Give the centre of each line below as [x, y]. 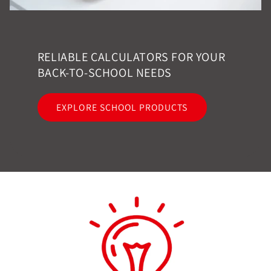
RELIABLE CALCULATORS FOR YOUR [131, 57]
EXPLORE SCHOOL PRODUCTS [122, 107]
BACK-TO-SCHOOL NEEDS [104, 73]
